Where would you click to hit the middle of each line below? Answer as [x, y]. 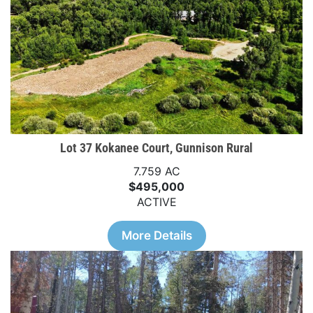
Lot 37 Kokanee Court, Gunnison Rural [156, 148]
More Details [156, 236]
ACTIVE [156, 202]
